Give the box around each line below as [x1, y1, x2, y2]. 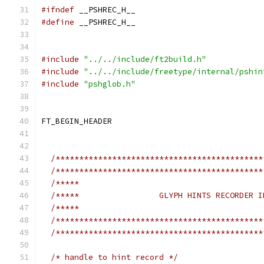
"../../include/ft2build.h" [84, 54, 206, 64]
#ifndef [41, 5, 74, 15]
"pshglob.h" [84, 79, 136, 89]
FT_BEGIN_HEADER [41, 116, 112, 126]
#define [41, 17, 74, 27]
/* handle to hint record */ [51, 252, 178, 262]
